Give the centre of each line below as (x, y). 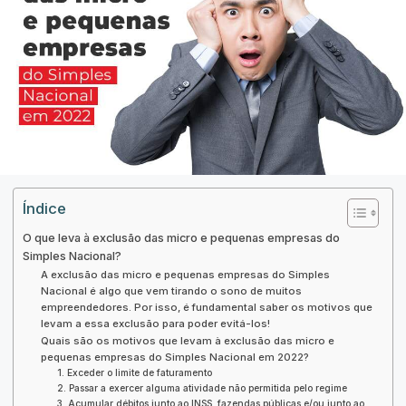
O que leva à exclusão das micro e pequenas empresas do (181, 238)
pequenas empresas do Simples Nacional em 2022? (174, 358)
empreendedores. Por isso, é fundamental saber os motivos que (206, 308)
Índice (44, 209)
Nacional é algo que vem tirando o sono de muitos (171, 291)
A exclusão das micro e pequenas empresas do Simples (185, 275)
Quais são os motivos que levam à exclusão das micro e (187, 341)
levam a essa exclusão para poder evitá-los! (156, 324)
